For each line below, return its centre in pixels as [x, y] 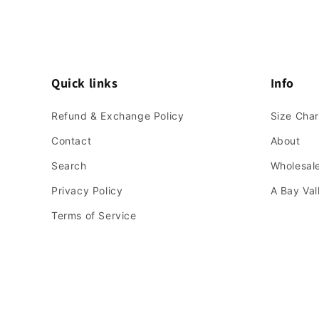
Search [69, 166]
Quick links [85, 83]
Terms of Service [94, 216]
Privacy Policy [87, 191]
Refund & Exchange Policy [118, 116]
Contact [72, 141]
